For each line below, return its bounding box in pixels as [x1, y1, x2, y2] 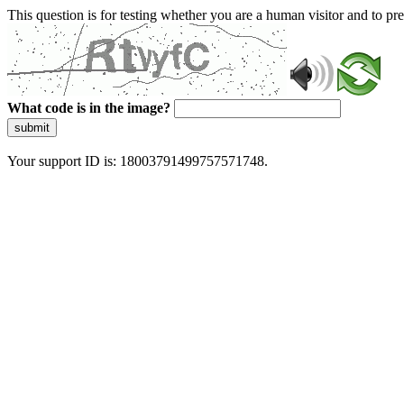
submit [14, 121, 50, 134]
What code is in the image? [7, 100, 170, 115]
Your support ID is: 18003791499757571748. [7, 153, 268, 169]
